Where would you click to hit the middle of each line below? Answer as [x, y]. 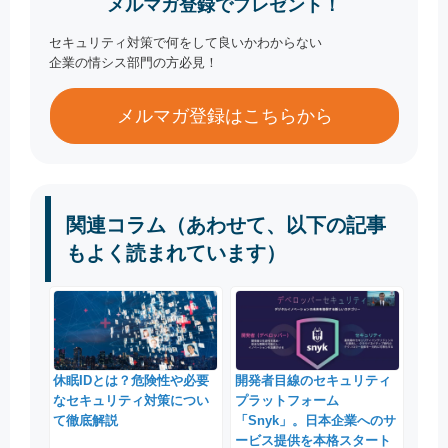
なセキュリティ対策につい [131, 401]
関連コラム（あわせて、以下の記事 [226, 225]
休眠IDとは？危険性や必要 [131, 381]
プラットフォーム [286, 401]
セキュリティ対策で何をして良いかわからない [186, 43]
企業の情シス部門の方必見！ [134, 63]
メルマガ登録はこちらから [224, 116]
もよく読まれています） [176, 253]
